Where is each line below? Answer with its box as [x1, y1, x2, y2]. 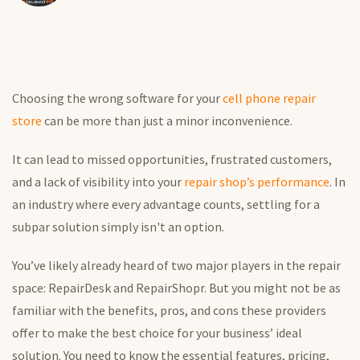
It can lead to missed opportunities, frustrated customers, [12, 151, 332, 168]
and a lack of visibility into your [12, 174, 184, 190]
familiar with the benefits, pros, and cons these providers [12, 302, 326, 319]
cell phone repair [223, 90, 316, 107]
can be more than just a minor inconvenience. [42, 112, 295, 129]
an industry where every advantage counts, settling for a [12, 196, 320, 213]
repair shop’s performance [184, 174, 329, 190]
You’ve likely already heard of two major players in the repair [12, 257, 341, 274]
